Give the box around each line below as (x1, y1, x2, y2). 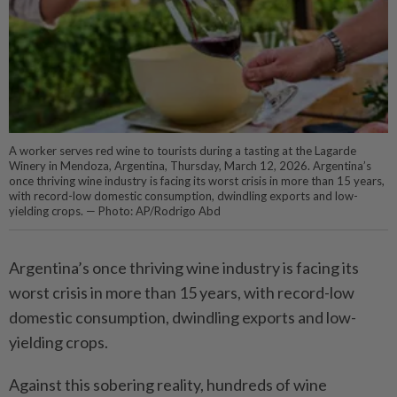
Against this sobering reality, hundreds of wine (9, 375, 327, 395)
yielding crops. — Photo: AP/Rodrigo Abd (9, 204, 221, 219)
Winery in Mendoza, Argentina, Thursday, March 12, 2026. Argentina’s (9, 159, 371, 174)
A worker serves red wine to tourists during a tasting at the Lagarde (9, 144, 356, 159)
